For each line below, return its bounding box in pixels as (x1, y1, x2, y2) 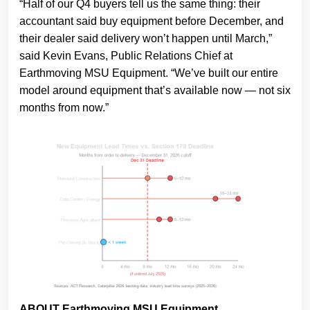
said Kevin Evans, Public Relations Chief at (19, 50, 232, 62)
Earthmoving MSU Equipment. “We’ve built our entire (19, 67, 278, 80)
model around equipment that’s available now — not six (19, 84, 291, 97)
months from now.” (19, 102, 109, 114)
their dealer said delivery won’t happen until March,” (19, 33, 272, 45)
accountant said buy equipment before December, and (19, 15, 284, 28)
